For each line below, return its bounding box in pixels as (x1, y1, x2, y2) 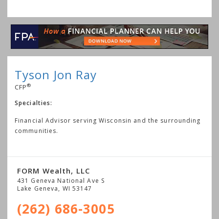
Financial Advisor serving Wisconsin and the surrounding (15, 116, 201, 125)
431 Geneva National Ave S (17, 176, 105, 185)
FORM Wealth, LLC (17, 165, 90, 175)
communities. (15, 126, 59, 135)
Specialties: (15, 98, 53, 107)
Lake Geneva (17, 184, 59, 193)
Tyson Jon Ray (15, 66, 97, 83)
